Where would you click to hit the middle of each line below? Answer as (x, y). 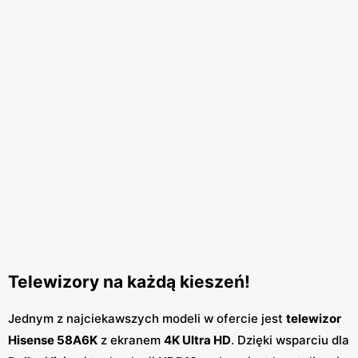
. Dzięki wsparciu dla (290, 340)
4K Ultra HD (197, 340)
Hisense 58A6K (53, 340)
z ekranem (131, 340)
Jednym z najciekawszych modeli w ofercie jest (147, 319)
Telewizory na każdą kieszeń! (129, 281)
